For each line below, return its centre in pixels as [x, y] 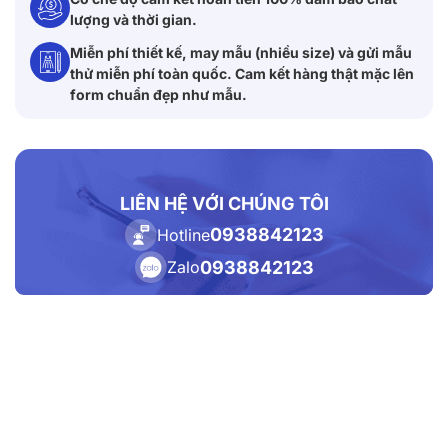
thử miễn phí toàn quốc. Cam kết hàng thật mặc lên [242, 73]
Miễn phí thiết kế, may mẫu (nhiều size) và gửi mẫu [241, 52]
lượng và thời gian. [133, 19]
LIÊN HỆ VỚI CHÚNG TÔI [224, 203]
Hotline [183, 234]
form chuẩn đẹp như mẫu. [158, 94]
